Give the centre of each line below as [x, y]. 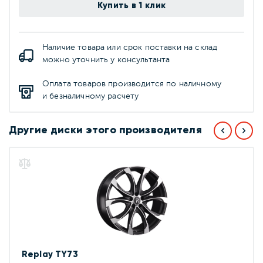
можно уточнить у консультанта [106, 60]
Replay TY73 [50, 254]
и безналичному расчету [91, 97]
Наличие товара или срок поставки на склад [130, 48]
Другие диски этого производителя [105, 130]
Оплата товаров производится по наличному [132, 84]
